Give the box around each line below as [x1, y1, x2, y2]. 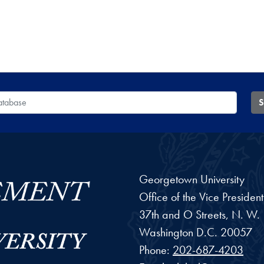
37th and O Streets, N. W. [139, 206, 260, 222]
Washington [139, 224, 193, 240]
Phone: [139, 242, 173, 258]
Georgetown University [139, 171, 245, 187]
